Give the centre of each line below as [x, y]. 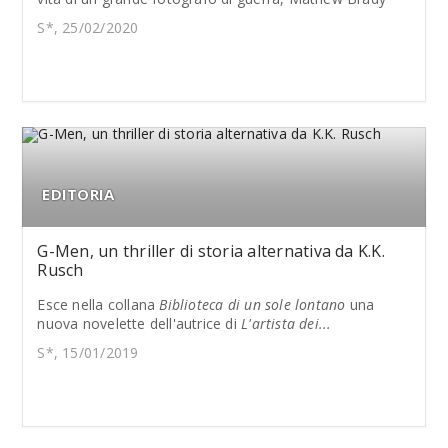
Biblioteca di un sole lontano [252, 304]
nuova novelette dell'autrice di [139, 323]
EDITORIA [78, 194]
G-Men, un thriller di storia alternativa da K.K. [211, 251]
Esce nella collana [98, 304]
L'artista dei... [286, 323]
